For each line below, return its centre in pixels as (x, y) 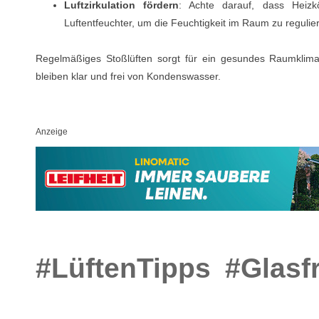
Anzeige (52, 132)
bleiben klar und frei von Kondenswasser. (128, 76)
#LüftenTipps (123, 268)
